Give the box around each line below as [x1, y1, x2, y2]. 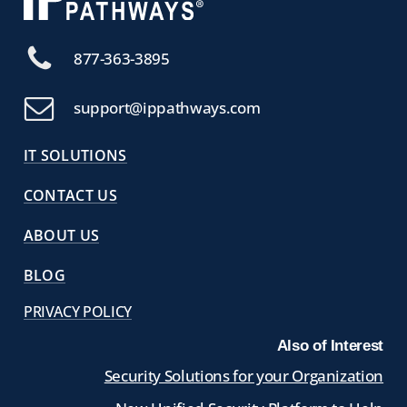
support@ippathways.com [73, 96, 261, 118]
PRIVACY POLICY [23, 301, 133, 322]
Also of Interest [276, 336, 384, 354]
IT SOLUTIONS [23, 144, 127, 165]
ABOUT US [23, 224, 100, 245]
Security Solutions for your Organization [104, 364, 384, 386]
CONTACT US [23, 184, 118, 205]
